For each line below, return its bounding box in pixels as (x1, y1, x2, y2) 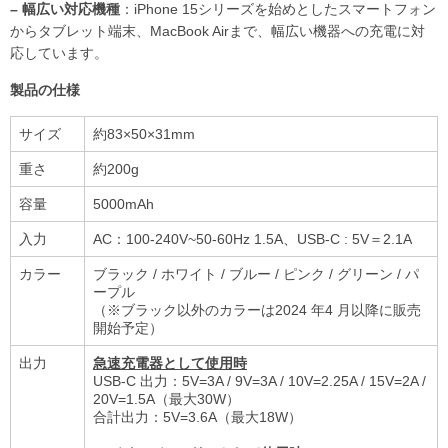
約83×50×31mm (93, 126, 195, 143)
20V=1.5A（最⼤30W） (93, 391, 240, 408)
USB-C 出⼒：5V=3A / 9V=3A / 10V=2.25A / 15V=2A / (93, 373, 426, 390)
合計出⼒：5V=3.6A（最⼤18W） (93, 409, 302, 426)
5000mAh (93, 196, 154, 213)
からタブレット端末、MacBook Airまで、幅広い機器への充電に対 (10, 23, 425, 40)
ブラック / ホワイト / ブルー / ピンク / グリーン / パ (93, 266, 419, 283)
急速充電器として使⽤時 (93, 355, 247, 372)
